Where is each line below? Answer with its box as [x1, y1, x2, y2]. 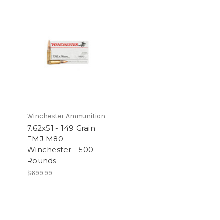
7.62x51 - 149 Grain [27, 123, 95, 133]
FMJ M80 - [27, 134, 69, 144]
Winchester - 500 [27, 145, 93, 155]
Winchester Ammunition [27, 112, 105, 121]
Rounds [27, 156, 56, 165]
